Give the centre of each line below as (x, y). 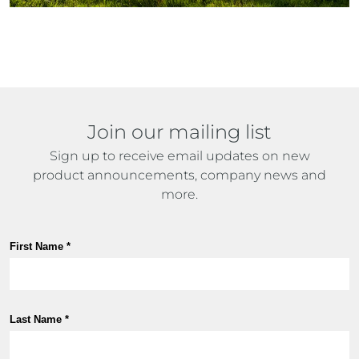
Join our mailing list (179, 132)
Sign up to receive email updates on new (179, 156)
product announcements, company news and (179, 175)
